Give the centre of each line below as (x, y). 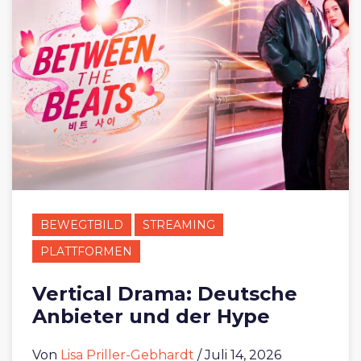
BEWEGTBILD (82, 224)
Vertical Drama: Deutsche (165, 293)
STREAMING (179, 224)
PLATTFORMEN (86, 251)
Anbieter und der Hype (151, 316)
